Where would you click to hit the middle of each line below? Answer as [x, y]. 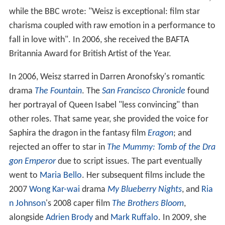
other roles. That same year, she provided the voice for [108, 119]
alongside [27, 217]
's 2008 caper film [79, 203]
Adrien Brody [69, 217]
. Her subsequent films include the [143, 175]
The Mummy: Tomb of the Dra [161, 147]
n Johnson [27, 203]
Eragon [160, 133]
